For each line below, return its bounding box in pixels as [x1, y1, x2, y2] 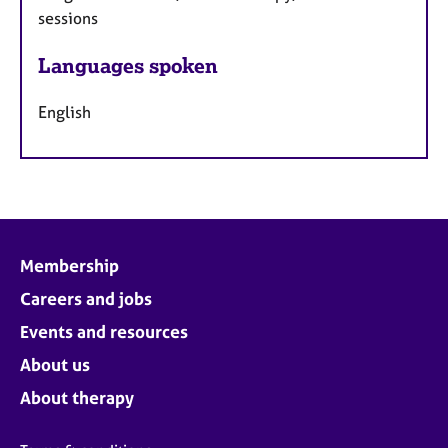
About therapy [20, 386, 134, 408]
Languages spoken [38, 52, 218, 78]
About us [20, 353, 90, 375]
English [38, 101, 91, 122]
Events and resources [20, 320, 188, 342]
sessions [38, 8, 98, 29]
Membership [20, 254, 119, 276]
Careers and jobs [20, 287, 152, 309]
